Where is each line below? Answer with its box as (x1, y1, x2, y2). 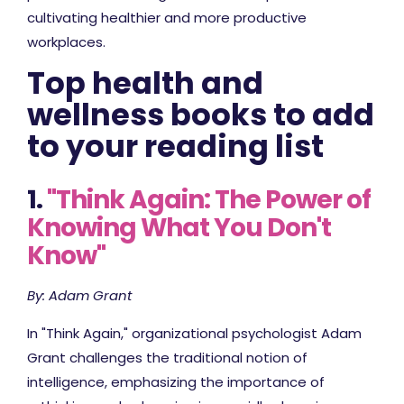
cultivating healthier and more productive (27, 7, 307, 27)
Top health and (27, 61, 263, 105)
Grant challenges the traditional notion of (27, 347, 308, 367)
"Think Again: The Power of (47, 181, 371, 217)
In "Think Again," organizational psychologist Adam (27, 323, 362, 343)
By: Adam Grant (27, 285, 132, 305)
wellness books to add (27, 93, 374, 136)
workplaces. (27, 32, 106, 51)
